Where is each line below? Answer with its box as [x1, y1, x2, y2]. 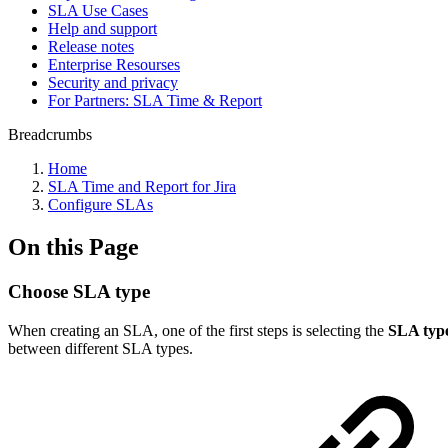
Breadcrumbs [8, 126, 92, 143]
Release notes [48, 38, 134, 55]
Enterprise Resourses [48, 56, 180, 73]
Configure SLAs [48, 196, 153, 213]
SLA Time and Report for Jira [48, 178, 236, 195]
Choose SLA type [8, 280, 150, 302]
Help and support [48, 20, 157, 37]
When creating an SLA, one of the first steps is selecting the [8, 321, 388, 339]
